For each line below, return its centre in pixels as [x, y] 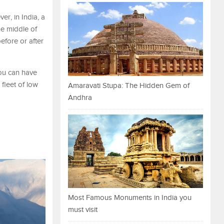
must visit [83, 210]
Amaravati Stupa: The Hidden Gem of [129, 85]
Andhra [80, 97]
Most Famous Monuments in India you [130, 198]
